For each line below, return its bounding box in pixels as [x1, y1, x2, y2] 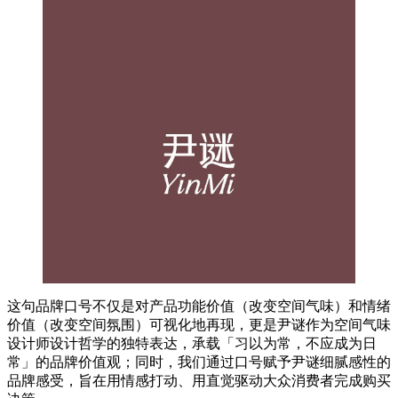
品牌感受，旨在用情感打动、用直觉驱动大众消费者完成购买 [7, 372, 391, 388]
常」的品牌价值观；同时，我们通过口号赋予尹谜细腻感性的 [7, 354, 391, 370]
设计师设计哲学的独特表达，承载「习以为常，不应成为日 [7, 335, 377, 351]
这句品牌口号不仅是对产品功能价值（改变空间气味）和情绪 [7, 298, 391, 314]
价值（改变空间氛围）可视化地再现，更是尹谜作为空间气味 [7, 316, 391, 332]
